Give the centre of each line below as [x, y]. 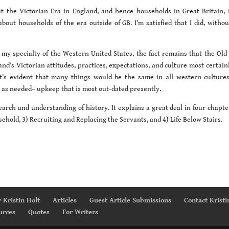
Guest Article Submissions [131, 200]
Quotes [39, 212]
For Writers [81, 212]
